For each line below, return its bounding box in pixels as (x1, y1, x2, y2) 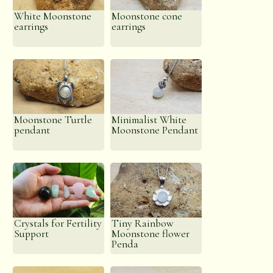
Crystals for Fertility (14, 217, 102, 230)
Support (14, 227, 49, 240)
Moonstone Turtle (14, 113, 93, 126)
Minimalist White (112, 113, 187, 126)
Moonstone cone (112, 10, 183, 23)
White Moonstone (14, 10, 92, 23)
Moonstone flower (112, 227, 190, 240)
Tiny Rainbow (112, 217, 174, 230)
